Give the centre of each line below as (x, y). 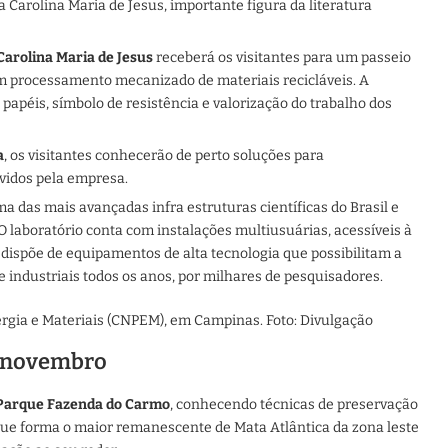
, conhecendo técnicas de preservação (294, 404)
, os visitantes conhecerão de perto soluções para (164, 155)
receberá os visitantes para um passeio (282, 57)
